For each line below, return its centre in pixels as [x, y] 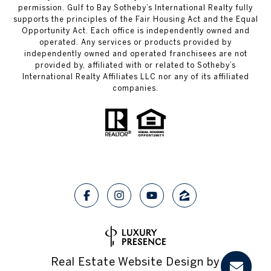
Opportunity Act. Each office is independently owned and [135, 31]
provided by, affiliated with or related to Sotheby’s [135, 65]
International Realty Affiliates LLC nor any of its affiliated [135, 77]
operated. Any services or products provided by [135, 42]
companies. [135, 88]
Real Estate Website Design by [135, 261]
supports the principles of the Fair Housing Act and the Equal [135, 19]
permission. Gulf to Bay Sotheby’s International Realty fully [135, 8]
